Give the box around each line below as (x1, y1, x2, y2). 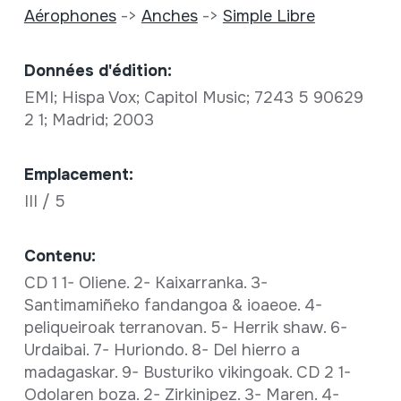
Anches (141, 6, 198, 27)
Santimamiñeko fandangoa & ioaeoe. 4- (23, 295, 322, 316)
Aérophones (23, 6, 116, 27)
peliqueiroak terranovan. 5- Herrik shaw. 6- (23, 318, 347, 338)
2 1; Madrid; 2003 (23, 110, 158, 131)
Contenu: (23, 246, 96, 267)
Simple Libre (222, 6, 315, 27)
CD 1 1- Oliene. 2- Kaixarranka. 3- (23, 273, 268, 294)
